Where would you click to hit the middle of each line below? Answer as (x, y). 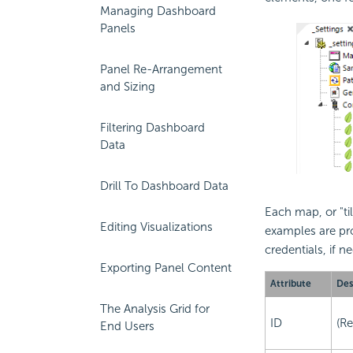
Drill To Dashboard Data (164, 186)
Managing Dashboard (158, 11)
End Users (127, 326)
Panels (118, 28)
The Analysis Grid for (155, 309)
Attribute (290, 284)
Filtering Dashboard (152, 128)
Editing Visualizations (156, 227)
